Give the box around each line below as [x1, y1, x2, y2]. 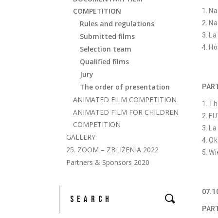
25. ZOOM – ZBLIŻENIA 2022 [66, 145, 159, 154]
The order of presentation [80, 82, 170, 91]
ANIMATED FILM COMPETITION [73, 95, 177, 104]
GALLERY [66, 132, 95, 142]
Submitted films [80, 32, 135, 41]
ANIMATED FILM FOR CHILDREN [73, 108, 179, 117]
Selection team [80, 44, 131, 54]
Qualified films [80, 57, 129, 66]
